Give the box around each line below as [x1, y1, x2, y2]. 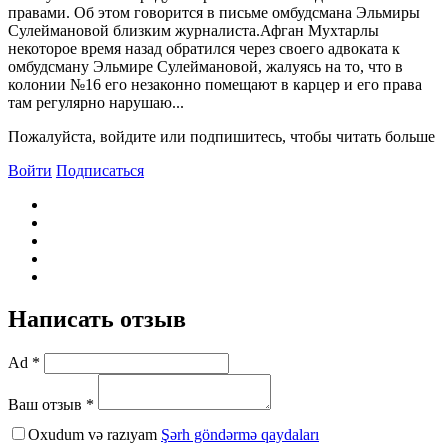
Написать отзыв [8, 305, 186, 332]
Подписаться [56, 161, 144, 179]
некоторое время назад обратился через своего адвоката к [8, 39, 400, 57]
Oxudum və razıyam [28, 425, 161, 443]
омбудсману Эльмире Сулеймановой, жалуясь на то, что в [8, 57, 403, 75]
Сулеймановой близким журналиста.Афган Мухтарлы [8, 21, 379, 39]
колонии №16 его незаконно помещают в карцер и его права [8, 75, 422, 93]
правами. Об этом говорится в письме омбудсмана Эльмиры [8, 3, 420, 21]
